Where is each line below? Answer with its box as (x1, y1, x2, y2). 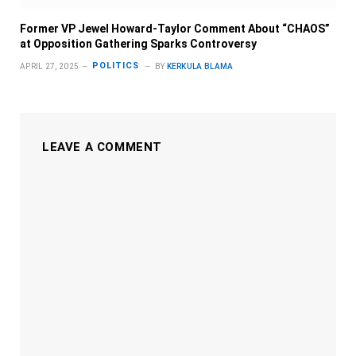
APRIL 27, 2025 (20, 61, 79, 71)
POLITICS (91, 60, 140, 72)
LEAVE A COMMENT (42, 139, 162, 154)
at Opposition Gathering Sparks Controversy (20, 37, 257, 50)
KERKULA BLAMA (166, 61, 234, 71)
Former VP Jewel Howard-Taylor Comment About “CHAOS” (20, 21, 330, 35)
